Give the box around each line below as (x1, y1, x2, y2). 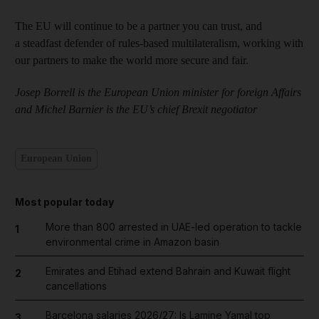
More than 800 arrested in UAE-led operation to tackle (45, 220, 302, 233)
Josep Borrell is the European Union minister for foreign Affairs (15, 85, 301, 98)
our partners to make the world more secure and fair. (15, 53, 249, 66)
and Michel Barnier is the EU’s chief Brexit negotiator (15, 103, 257, 115)
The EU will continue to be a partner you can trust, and (15, 19, 262, 32)
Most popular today (15, 195, 114, 208)
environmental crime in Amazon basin (45, 235, 219, 248)
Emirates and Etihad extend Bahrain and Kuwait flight (45, 264, 291, 277)
